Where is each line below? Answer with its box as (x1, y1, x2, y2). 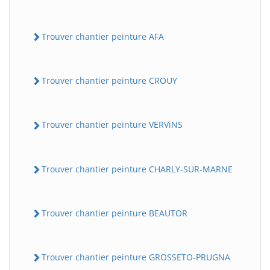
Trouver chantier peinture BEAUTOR (42, 207, 187, 219)
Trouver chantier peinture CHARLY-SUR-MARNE (42, 163, 233, 175)
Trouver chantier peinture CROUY (42, 75, 177, 87)
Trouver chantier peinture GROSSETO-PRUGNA (42, 251, 230, 263)
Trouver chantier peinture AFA (42, 30, 164, 42)
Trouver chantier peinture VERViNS (42, 119, 183, 131)
